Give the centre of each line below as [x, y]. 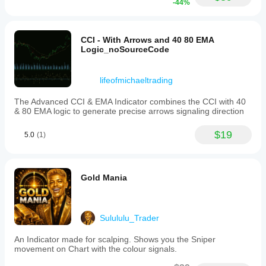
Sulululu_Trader [129, 218]
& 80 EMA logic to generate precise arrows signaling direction [129, 111]
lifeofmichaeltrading [136, 80]
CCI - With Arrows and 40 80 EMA [148, 40]
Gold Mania [104, 178]
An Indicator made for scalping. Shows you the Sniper [115, 239]
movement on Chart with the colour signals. [96, 249]
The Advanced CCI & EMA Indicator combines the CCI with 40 [130, 102]
